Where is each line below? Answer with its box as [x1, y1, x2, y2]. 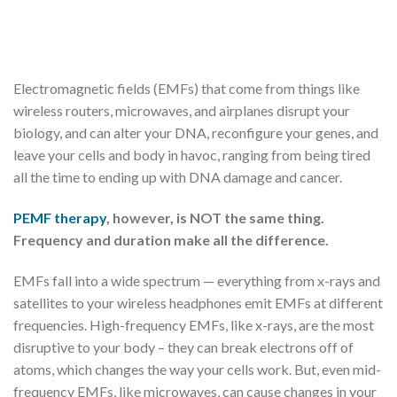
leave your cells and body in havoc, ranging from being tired [13, 146, 370, 163]
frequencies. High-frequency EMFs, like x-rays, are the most [13, 315, 374, 333]
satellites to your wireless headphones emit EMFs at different [13, 293, 383, 311]
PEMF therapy [13, 208, 106, 226]
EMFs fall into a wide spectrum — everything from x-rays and [13, 271, 380, 289]
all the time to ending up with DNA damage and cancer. [13, 168, 342, 185]
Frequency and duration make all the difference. [13, 230, 329, 248]
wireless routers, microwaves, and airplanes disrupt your [13, 102, 350, 119]
